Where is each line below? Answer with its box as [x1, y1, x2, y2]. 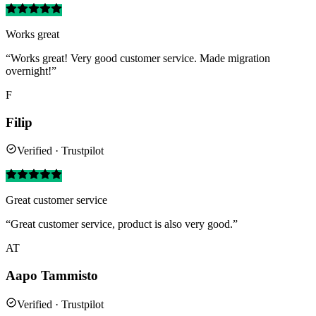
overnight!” [6, 64, 56, 77]
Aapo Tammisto [6, 268, 98, 284]
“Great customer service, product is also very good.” [6, 218, 238, 231]
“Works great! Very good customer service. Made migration [6, 51, 270, 64]
